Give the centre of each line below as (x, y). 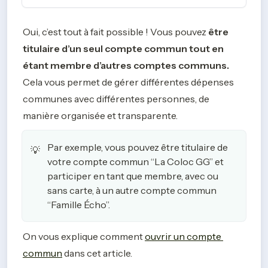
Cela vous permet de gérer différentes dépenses (128, 82)
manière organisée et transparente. (100, 115)
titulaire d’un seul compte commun (105, 48)
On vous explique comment (84, 236)
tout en (206, 48)
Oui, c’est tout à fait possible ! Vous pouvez (115, 32)
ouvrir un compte (183, 236)
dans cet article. (98, 253)
